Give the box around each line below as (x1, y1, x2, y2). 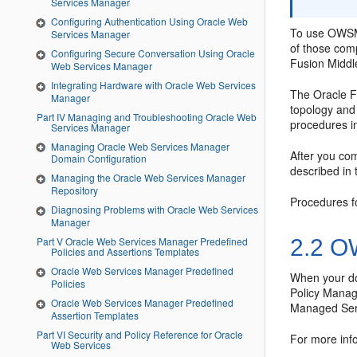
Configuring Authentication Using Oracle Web (51, 14, 248, 29)
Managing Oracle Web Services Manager (51, 139, 229, 153)
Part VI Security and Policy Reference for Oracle (37, 327, 57, 341)
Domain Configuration (51, 151, 147, 166)
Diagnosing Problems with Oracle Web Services (51, 202, 258, 217)
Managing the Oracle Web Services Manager (51, 171, 245, 185)
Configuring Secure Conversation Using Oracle (51, 45, 255, 60)
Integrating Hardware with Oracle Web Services (51, 77, 256, 92)
